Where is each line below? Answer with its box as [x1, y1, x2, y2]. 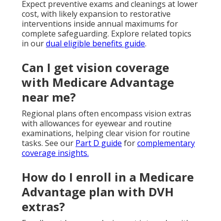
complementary [137, 138, 195, 149]
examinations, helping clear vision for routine [22, 128, 190, 139]
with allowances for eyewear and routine [22, 118, 172, 129]
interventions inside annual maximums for [22, 18, 178, 30]
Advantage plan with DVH [22, 184, 174, 200]
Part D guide [75, 138, 122, 149]
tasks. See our [22, 138, 75, 149]
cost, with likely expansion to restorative [22, 8, 171, 20]
